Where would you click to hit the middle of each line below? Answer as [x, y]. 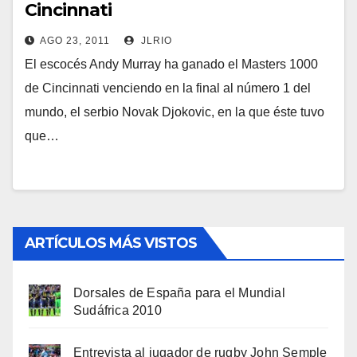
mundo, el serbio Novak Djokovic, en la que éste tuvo [175, 112]
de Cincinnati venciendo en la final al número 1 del [168, 88]
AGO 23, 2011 [75, 41]
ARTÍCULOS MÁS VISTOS [111, 243]
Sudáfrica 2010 [118, 311]
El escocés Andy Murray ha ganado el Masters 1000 [171, 65]
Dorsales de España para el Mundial [179, 293]
